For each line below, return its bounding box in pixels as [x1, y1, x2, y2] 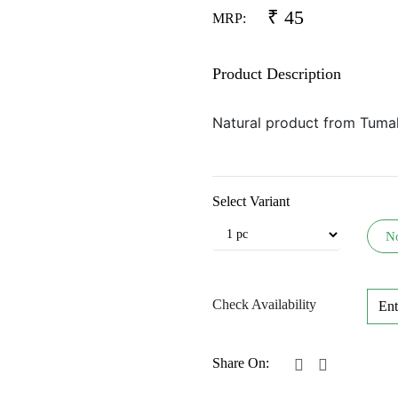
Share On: [212, 354, 269, 370]
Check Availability [212, 297, 316, 312]
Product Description [212, 65, 341, 83]
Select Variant [212, 194, 290, 209]
